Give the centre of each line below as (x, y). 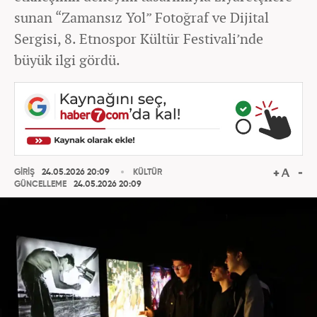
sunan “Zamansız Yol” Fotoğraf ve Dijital (142, 17)
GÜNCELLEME (40, 185)
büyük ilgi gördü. (67, 60)
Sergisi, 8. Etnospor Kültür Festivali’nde (139, 39)
